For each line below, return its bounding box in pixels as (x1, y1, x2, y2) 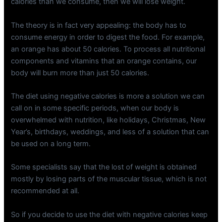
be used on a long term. (11, 139, 91, 148)
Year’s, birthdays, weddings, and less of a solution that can (11, 127, 210, 136)
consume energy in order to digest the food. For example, (11, 32, 205, 42)
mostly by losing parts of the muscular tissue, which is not (11, 174, 207, 184)
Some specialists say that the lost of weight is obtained (11, 163, 197, 172)
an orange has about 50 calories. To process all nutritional (11, 44, 206, 54)
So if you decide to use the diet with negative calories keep (11, 210, 208, 219)
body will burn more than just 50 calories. (11, 68, 150, 77)
